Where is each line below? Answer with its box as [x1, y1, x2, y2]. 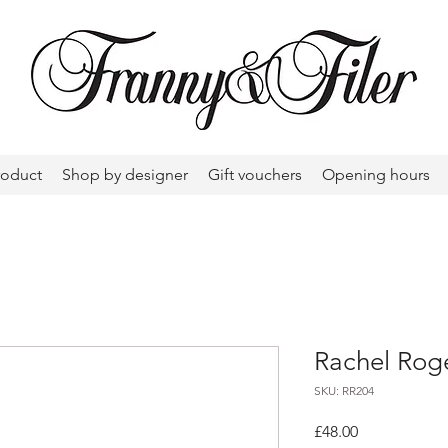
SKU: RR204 [314, 382, 374, 398]
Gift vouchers [208, 165, 302, 184]
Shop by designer [62, 165, 188, 184]
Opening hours [322, 165, 430, 184]
